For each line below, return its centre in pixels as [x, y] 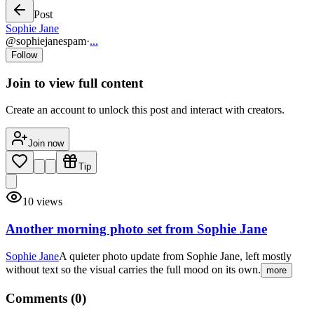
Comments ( [40, 298]
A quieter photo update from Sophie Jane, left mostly [175, 256]
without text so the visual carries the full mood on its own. [133, 269]
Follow [24, 55]
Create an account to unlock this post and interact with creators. [145, 110]
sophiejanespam [51, 41]
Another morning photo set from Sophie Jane [136, 229]
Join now [46, 144]
